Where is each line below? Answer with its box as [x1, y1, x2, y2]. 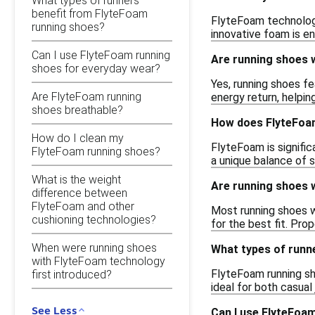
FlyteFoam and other [32, 199, 134, 213]
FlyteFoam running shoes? [32, 144, 160, 158]
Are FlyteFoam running [32, 89, 141, 103]
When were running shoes [32, 240, 157, 255]
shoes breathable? [32, 103, 123, 117]
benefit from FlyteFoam [32, 6, 148, 20]
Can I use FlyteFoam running [32, 48, 170, 62]
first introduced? [32, 267, 112, 281]
